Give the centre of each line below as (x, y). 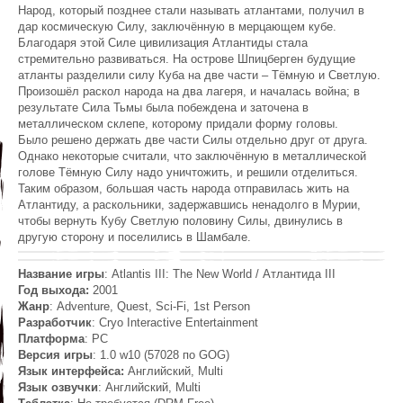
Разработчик (55, 323)
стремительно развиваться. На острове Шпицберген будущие (187, 58)
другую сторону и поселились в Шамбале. (134, 237)
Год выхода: (54, 291)
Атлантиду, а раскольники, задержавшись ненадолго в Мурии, (189, 204)
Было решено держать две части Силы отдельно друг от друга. (193, 139)
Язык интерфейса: (71, 372)
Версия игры (55, 355)
